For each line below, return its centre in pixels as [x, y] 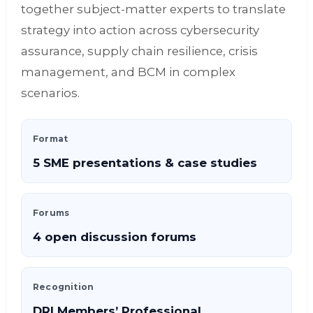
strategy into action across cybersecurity [140, 30]
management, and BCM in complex [128, 72]
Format [51, 139]
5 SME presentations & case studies [145, 163]
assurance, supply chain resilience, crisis [139, 51]
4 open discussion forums [115, 237]
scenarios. [50, 93]
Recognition [64, 287]
